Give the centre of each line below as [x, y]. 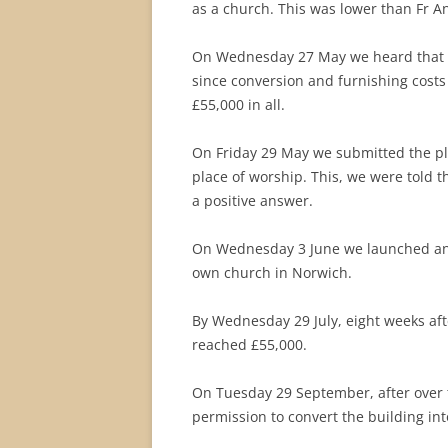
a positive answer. [252, 200]
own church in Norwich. [272, 272]
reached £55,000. [249, 344]
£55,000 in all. [238, 104]
